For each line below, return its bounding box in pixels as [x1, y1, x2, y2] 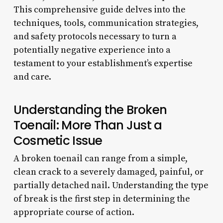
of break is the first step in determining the [13, 193, 190, 205]
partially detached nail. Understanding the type [13, 179, 209, 191]
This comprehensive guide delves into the [13, 3, 186, 15]
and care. [13, 71, 51, 83]
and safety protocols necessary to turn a [13, 30, 177, 42]
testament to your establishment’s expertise [13, 57, 193, 69]
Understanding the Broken [13, 101, 167, 118]
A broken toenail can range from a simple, [13, 152, 188, 164]
